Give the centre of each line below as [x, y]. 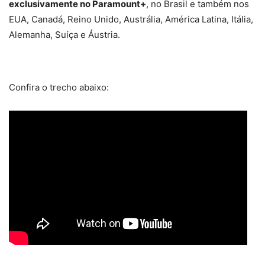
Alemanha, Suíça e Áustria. [64, 34]
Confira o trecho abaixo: [59, 87]
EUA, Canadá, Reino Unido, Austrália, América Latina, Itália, [131, 19]
